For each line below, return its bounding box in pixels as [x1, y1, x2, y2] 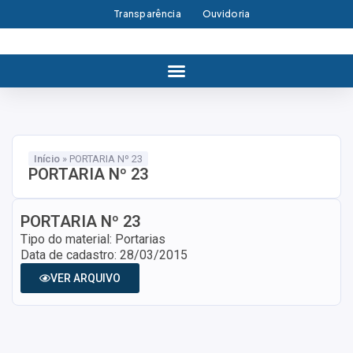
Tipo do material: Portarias [20, 232, 165, 247]
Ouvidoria [202, 8, 251, 20]
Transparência [113, 8, 181, 20]
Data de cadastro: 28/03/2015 [20, 247, 188, 262]
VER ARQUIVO [50, 272, 121, 284]
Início [34, 153, 60, 165]
